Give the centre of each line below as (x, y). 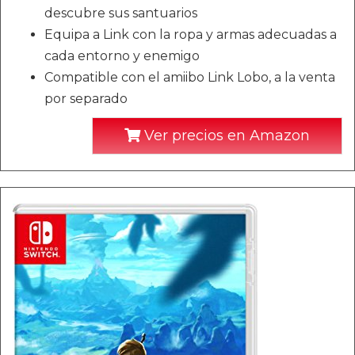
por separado (86, 98)
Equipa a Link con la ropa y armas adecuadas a (191, 34)
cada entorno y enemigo (122, 55)
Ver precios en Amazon (225, 135)
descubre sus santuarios (121, 13)
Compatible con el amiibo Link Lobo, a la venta (190, 77)
